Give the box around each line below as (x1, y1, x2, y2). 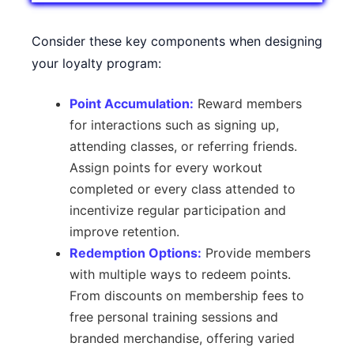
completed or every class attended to (70, 181, 296, 197)
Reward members (194, 96, 302, 111)
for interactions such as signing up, (70, 117, 279, 133)
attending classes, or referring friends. (70, 138, 297, 154)
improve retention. (70, 224, 179, 239)
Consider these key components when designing (32, 33, 322, 49)
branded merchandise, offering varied (70, 330, 295, 346)
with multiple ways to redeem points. (70, 266, 291, 282)
